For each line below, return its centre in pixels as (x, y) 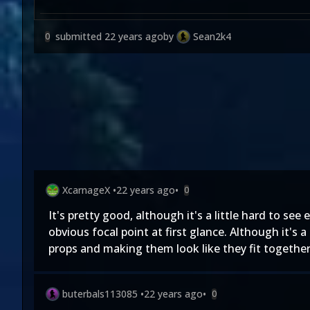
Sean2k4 (212, 36)
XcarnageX (86, 190)
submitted (80, 36)
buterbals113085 (100, 294)
